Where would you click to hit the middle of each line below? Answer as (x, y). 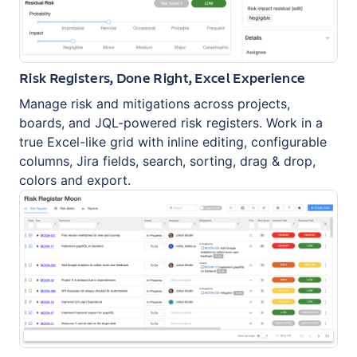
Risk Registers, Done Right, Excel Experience (163, 77)
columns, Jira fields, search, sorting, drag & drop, (167, 161)
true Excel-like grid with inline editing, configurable (173, 141)
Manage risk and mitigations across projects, (155, 103)
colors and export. (75, 180)
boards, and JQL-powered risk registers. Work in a (171, 122)
